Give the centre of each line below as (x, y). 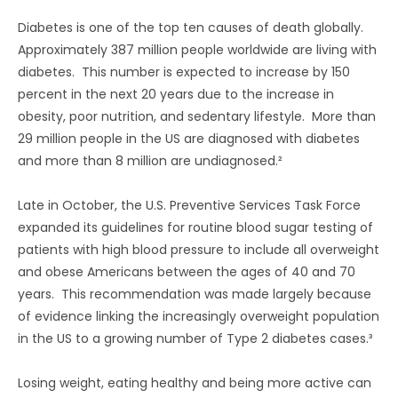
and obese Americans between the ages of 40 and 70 (187, 272)
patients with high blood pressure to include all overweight (199, 250)
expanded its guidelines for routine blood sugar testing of (195, 227)
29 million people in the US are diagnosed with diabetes (189, 139)
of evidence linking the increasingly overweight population (199, 316)
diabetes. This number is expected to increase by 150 (184, 72)
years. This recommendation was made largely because (195, 294)
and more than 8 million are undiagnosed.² (150, 161)
